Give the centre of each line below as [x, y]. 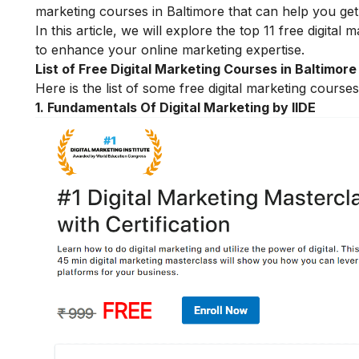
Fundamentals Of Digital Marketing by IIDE [182, 107]
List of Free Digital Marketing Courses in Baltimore [196, 69]
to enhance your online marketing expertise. [170, 49]
